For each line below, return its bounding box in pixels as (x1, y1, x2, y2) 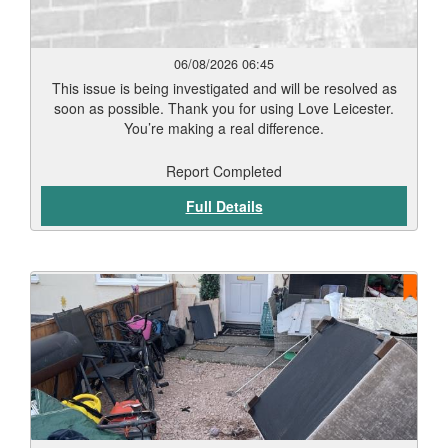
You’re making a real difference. (124, 118, 324, 138)
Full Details (185, 196, 263, 216)
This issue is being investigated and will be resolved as (51, 78, 397, 98)
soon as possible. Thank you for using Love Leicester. (54, 98, 394, 118)
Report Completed (166, 161, 282, 181)
